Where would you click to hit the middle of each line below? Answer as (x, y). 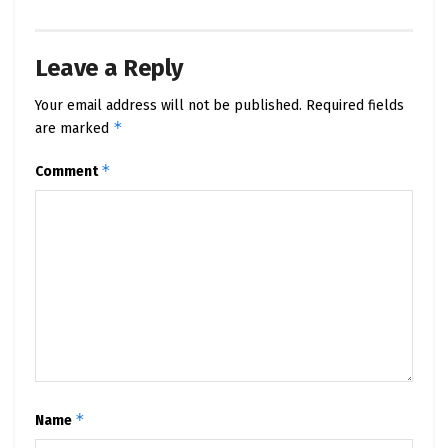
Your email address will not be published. (168, 106)
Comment (68, 172)
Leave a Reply (109, 68)
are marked (74, 129)
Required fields (355, 106)
